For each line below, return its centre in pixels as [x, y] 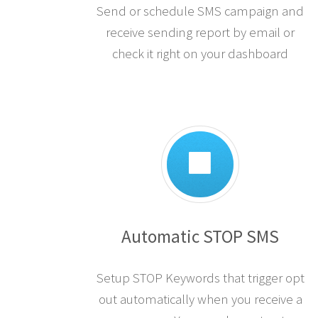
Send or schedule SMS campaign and [200, 11]
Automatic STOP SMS [200, 237]
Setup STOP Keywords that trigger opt [200, 278]
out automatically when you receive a [200, 300]
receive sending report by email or [200, 33]
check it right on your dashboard [200, 54]
